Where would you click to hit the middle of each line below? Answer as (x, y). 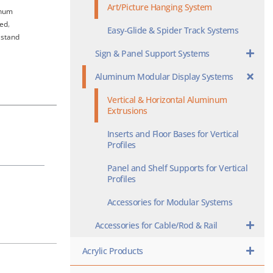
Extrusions (127, 111)
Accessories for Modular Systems (170, 202)
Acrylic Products (112, 251)
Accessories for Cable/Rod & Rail (156, 225)
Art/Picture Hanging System (159, 7)
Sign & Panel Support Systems (152, 53)
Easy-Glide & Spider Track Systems (173, 30)
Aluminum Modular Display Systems (164, 76)
